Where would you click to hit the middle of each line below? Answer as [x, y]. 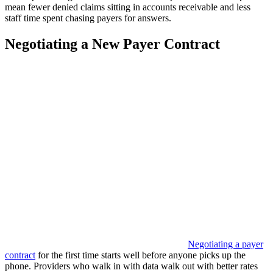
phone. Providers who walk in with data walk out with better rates [131, 266]
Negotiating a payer [225, 244]
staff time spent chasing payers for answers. [88, 18]
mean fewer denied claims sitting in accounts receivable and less [128, 7]
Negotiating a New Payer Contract [112, 44]
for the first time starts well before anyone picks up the [140, 255]
